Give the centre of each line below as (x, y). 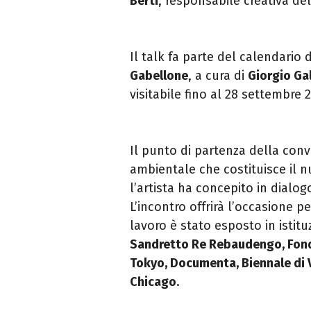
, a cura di (218, 75)
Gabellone (159, 75)
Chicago (153, 281)
